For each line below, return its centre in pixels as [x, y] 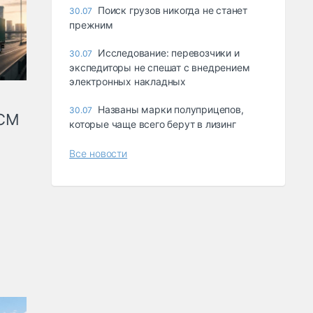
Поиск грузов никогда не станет [173, 10]
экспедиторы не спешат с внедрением [160, 68]
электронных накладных [128, 82]
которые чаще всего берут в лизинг [153, 124]
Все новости [99, 154]
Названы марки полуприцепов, [171, 110]
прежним [91, 25]
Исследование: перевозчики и [169, 53]
